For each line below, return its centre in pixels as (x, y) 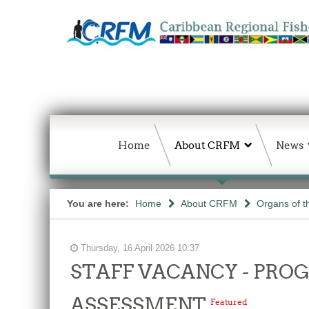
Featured (229, 302)
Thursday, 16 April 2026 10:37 (139, 248)
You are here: (99, 203)
